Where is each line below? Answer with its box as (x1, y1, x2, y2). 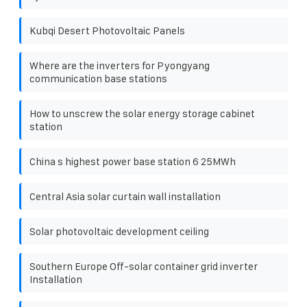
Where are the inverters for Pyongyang (29, 59, 210, 71)
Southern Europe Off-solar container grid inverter (29, 260, 258, 272)
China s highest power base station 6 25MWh (29, 155, 236, 167)
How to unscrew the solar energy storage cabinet (29, 107, 255, 119)
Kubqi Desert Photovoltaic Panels (29, 24, 185, 36)
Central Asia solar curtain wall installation (29, 190, 221, 202)
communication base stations (29, 72, 167, 84)
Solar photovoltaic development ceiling (29, 225, 209, 237)
